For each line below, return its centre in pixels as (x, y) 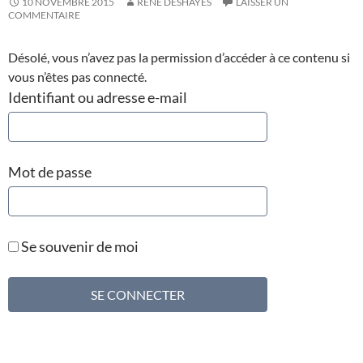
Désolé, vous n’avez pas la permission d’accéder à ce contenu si (179, 58)
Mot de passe (50, 172)
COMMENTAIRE (44, 15)
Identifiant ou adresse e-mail (98, 98)
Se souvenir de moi (79, 247)
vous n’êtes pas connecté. (77, 77)
